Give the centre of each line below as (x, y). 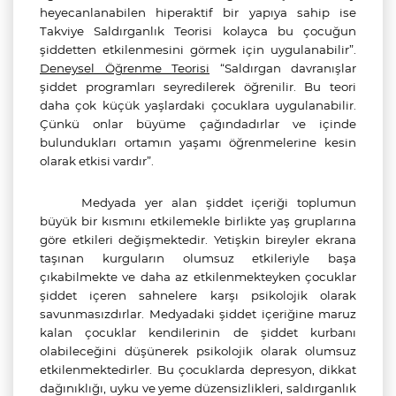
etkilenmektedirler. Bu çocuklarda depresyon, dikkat (198, 369)
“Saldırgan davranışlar (283, 68)
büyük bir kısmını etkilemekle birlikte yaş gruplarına (198, 221)
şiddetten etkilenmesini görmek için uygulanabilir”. (198, 49)
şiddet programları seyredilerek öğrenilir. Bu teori (198, 87)
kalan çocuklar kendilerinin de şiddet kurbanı (198, 332)
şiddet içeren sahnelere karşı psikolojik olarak (198, 295)
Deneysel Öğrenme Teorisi (125, 68)
